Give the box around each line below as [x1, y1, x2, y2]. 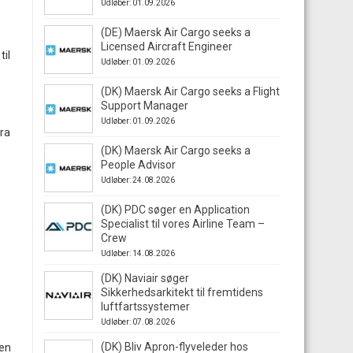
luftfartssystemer [101, 300, 190, 313]
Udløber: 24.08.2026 [101, 176, 175, 184]
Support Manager [101, 99, 188, 112]
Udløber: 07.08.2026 [101, 318, 175, 326]
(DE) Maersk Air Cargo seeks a [101, 26, 251, 39]
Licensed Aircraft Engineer [101, 40, 232, 53]
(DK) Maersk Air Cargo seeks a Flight [101, 85, 280, 98]
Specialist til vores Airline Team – [101, 217, 265, 230]
